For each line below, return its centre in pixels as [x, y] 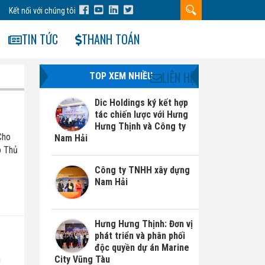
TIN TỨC [40, 39]
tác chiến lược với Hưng [141, 114]
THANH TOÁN [110, 39]
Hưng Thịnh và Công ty [140, 126]
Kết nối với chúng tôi [43, 11]
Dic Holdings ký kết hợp [141, 103]
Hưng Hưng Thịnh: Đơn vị [143, 224]
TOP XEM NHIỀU [121, 76]
